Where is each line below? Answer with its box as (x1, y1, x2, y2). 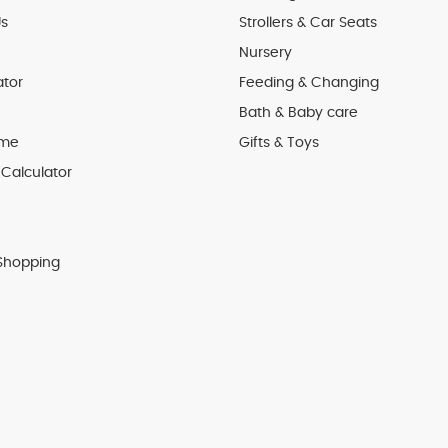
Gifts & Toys (239, 136, 319, 150)
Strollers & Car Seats (239, 16, 377, 30)
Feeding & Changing (239, 76, 379, 90)
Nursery (239, 46, 292, 60)
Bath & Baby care (239, 106, 358, 120)
